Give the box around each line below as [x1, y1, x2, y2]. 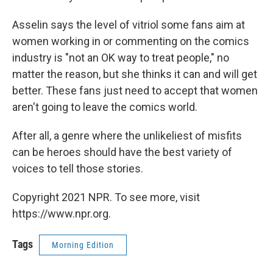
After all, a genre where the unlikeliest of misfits [12, 129, 242, 143]
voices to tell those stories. [12, 162, 143, 175]
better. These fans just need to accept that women [12, 84, 258, 97]
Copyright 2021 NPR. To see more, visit [12, 191, 200, 204]
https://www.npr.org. [12, 207, 111, 221]
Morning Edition [52, 240, 114, 250]
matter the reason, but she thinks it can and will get [12, 68, 257, 81]
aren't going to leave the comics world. [12, 101, 197, 114]
